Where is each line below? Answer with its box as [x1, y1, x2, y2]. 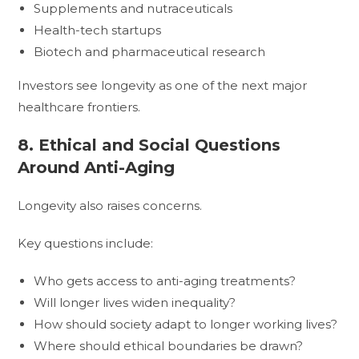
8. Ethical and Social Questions [18, 135, 281, 155]
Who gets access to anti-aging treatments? [34, 272, 296, 288]
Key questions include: [18, 235, 154, 251]
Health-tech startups [34, 22, 162, 38]
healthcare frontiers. [18, 99, 141, 115]
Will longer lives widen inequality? [34, 294, 236, 310]
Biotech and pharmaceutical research [34, 43, 266, 59]
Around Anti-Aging [18, 157, 175, 177]
